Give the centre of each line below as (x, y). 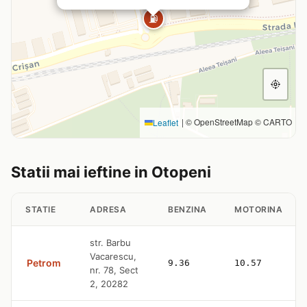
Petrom (44, 262)
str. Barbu (110, 242)
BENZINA (187, 209)
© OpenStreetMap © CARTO (238, 121)
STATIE (40, 209)
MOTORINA (258, 209)
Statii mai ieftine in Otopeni (111, 172)
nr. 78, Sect (114, 270)
